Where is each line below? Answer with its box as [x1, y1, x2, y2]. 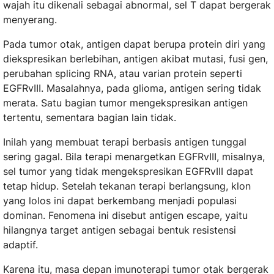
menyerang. [3, 13, 57, 26]
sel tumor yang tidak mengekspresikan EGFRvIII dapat [3, 165, 253, 178]
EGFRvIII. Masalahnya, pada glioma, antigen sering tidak [3, 82, 261, 95]
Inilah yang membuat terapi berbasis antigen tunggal [3, 136, 246, 149]
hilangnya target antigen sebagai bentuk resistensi [3, 224, 236, 237]
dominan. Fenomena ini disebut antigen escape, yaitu [3, 209, 248, 222]
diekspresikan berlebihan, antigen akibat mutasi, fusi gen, [3, 53, 268, 65]
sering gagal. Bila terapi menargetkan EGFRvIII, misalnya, [3, 150, 265, 163]
